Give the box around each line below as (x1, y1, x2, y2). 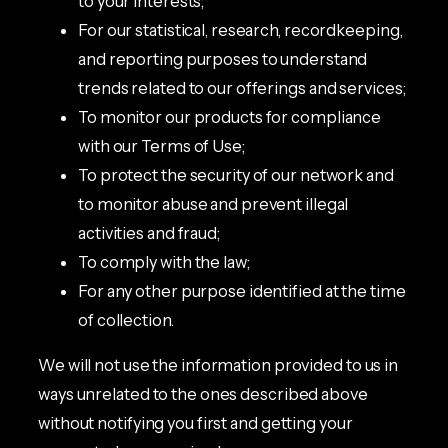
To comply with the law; (78, 251, 250, 272)
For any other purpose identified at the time (78, 280, 406, 301)
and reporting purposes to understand (78, 48, 368, 69)
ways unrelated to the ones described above (38, 383, 368, 404)
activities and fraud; (78, 222, 220, 243)
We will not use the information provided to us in (38, 354, 399, 375)
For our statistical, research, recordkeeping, (78, 19, 403, 40)
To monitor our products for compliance (78, 106, 382, 127)
